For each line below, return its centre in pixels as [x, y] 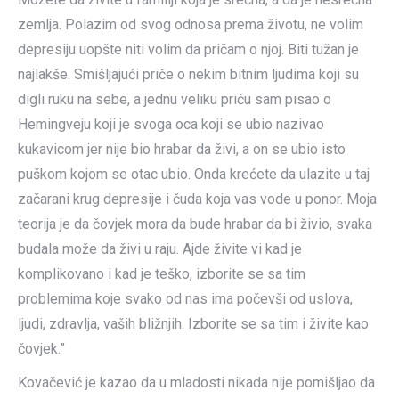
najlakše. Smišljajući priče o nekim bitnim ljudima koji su [188, 74]
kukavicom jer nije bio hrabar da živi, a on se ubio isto [182, 149]
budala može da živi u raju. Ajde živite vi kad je [160, 249]
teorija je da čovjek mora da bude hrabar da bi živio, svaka [195, 224]
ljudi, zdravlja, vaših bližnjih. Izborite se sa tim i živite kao [193, 324]
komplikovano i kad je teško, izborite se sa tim [162, 274]
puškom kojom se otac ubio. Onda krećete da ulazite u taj [194, 174]
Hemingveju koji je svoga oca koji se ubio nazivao [171, 124]
